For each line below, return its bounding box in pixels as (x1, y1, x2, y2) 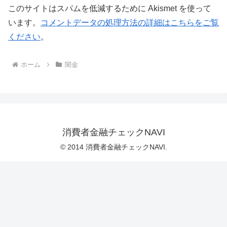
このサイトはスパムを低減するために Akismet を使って (8, 4, 211, 13)
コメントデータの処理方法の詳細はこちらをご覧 (41, 18, 219, 27)
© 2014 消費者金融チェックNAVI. (60, 142, 167, 151)
